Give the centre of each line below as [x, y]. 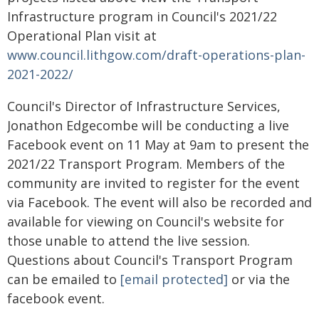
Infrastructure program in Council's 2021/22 [142, 16]
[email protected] [174, 279]
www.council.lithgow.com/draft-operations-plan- [156, 55]
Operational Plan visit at [82, 36]
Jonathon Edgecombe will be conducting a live [148, 125]
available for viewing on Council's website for [146, 221]
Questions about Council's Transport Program [150, 260]
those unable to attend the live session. [129, 241]
